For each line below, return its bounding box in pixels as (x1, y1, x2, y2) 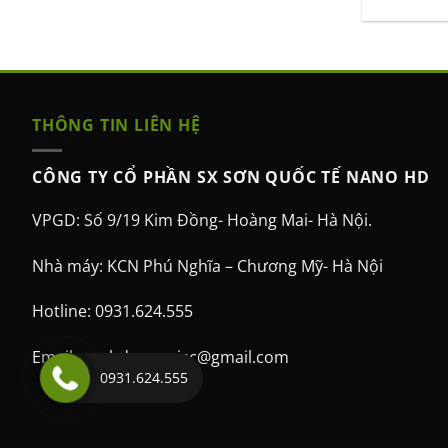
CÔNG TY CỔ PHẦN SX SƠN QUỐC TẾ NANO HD (32, 165, 430, 188)
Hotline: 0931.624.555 (32, 300, 193, 323)
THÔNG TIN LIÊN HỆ (32, 114, 201, 137)
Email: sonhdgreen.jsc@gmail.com (32, 346, 289, 369)
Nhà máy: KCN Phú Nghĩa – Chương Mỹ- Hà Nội (32, 254, 383, 277)
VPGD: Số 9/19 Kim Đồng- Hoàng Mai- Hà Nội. (32, 208, 372, 231)
